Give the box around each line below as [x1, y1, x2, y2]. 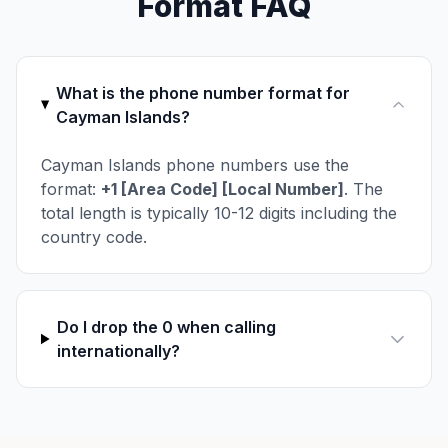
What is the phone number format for [55, 83, 350, 103]
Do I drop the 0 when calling [57, 317, 277, 337]
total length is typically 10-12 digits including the [41, 203, 397, 223]
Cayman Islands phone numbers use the [41, 155, 349, 175]
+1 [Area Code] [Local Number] [101, 179, 344, 199]
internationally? [57, 341, 181, 361]
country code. [41, 227, 147, 247]
